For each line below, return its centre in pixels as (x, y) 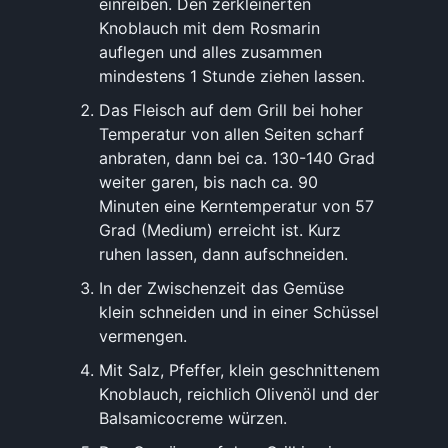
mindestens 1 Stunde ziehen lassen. (232, 75)
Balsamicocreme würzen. (193, 417)
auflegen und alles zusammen (210, 51)
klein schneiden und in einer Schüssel (239, 311)
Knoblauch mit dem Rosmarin (209, 27)
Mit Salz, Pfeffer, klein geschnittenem (239, 369)
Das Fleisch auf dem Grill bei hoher (231, 109)
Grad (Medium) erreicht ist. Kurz (220, 229)
